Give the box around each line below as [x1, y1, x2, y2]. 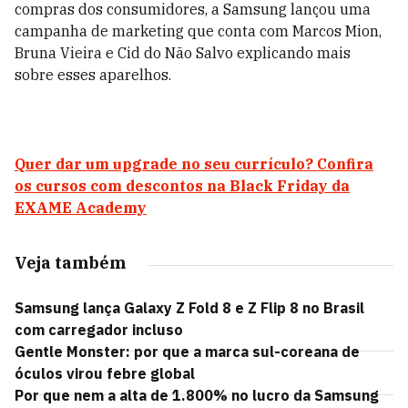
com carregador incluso [15, 321, 183, 339]
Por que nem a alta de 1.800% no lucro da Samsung [15, 386, 379, 404]
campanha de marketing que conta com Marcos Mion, [15, 22, 382, 40]
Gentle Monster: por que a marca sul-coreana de [15, 342, 360, 361]
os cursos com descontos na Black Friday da [15, 177, 350, 195]
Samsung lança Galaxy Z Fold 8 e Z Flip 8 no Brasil [15, 299, 364, 317]
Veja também [15, 252, 126, 273]
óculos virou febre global [15, 364, 195, 382]
